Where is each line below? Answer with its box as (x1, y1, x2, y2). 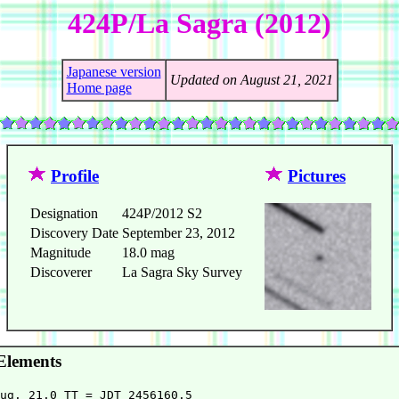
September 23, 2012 (122, 225, 235, 241)
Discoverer (30, 265, 92, 281)
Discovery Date (30, 225, 118, 241)
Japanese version (66, 64, 161, 80)
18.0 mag (122, 245, 175, 261)
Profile (51, 167, 99, 186)
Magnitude (30, 245, 91, 261)
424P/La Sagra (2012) (68, 7, 331, 39)
